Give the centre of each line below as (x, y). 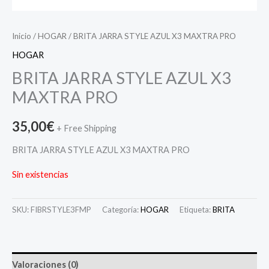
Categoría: (121, 210)
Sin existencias (40, 175)
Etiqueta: (196, 210)
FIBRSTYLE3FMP (61, 210)
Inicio (22, 36)
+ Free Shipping (86, 128)
